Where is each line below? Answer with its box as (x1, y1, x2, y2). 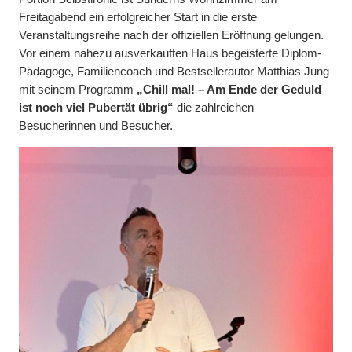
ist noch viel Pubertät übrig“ (19, 101, 174, 115)
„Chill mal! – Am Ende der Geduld (137, 83, 321, 97)
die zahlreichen (174, 101, 254, 115)
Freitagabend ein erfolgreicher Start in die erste (19, 11, 257, 24)
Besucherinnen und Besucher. (19, 119, 173, 133)
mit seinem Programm (19, 83, 137, 97)
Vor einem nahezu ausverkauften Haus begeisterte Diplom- (19, 47, 321, 60)
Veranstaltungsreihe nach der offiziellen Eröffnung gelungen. (19, 29, 324, 42)
